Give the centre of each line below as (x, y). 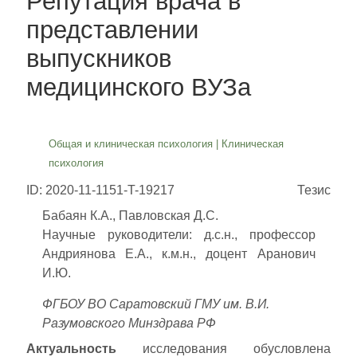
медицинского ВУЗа (139, 88)
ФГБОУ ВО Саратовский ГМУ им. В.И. (155, 304)
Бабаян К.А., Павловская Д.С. (130, 216)
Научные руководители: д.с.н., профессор (178, 235)
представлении (113, 30)
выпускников (99, 59)
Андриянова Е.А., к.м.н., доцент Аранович (178, 254)
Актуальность (72, 348)
